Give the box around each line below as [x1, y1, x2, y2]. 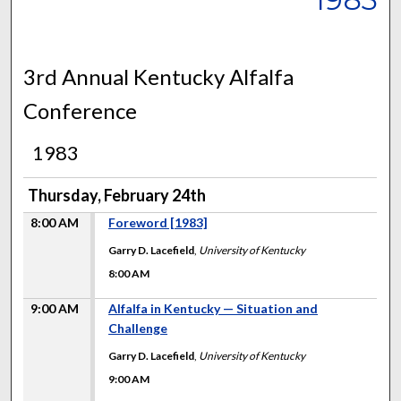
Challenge [108, 320, 168, 336]
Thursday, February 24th [28, 184, 207, 205]
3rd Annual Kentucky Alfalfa [23, 63, 294, 90]
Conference [23, 97, 138, 124]
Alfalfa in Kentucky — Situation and [108, 300, 319, 316]
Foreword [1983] [108, 214, 209, 230]
